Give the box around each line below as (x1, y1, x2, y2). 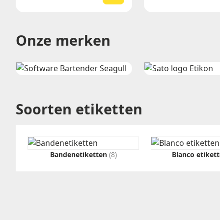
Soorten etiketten (16, 99, 142, 119)
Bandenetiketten (50, 149, 109, 159)
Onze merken (16, 30, 110, 50)
